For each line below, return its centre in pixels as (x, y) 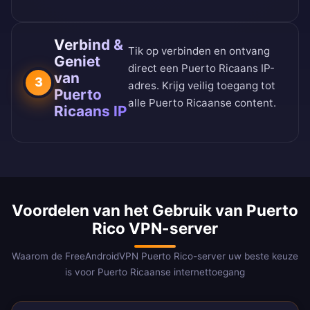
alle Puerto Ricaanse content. (202, 103)
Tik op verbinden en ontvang (199, 51)
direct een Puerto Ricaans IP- (202, 69)
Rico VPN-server (155, 228)
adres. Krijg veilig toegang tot (202, 86)
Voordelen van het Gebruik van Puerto (155, 210)
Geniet (77, 62)
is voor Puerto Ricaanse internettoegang (155, 272)
